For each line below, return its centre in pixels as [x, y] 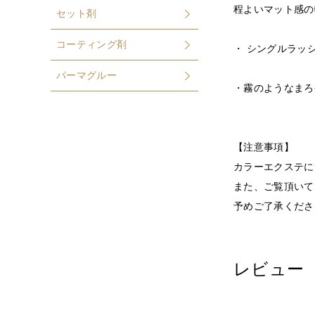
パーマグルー [87, 75]
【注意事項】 [264, 147]
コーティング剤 [92, 44]
